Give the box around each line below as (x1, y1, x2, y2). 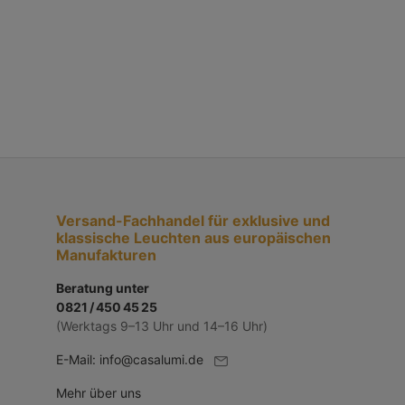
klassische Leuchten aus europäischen (56, 229, 331, 247)
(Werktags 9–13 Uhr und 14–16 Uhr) (56, 318, 268, 334)
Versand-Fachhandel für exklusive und (56, 212, 330, 230)
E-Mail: (56, 352, 99, 367)
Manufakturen (56, 246, 156, 264)
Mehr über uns (56, 385, 141, 400)
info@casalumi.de (99, 352, 203, 367)
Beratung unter (56, 280, 149, 296)
